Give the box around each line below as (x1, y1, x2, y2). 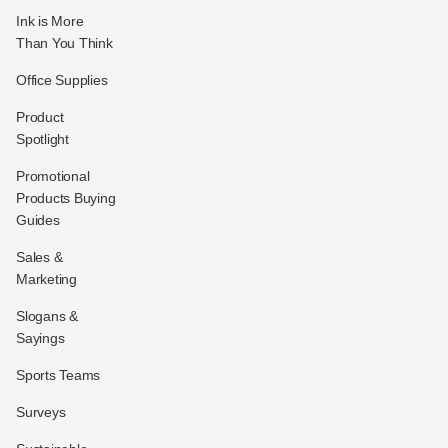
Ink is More (16, 12, 84, 29)
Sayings (16, 329, 65, 346)
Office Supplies (16, 71, 108, 88)
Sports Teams (16, 366, 100, 383)
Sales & (16, 248, 63, 265)
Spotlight (16, 130, 69, 147)
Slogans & (16, 307, 78, 324)
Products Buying (16, 189, 116, 206)
